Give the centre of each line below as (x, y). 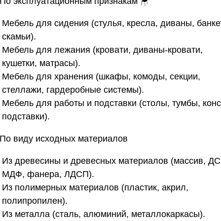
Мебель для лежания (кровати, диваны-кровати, (102, 50)
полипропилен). (35, 201)
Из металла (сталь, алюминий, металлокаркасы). (104, 214)
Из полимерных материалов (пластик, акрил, (95, 187)
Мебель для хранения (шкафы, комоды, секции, (101, 76)
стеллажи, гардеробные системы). (73, 90)
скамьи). (19, 36)
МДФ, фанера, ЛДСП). (48, 174)
